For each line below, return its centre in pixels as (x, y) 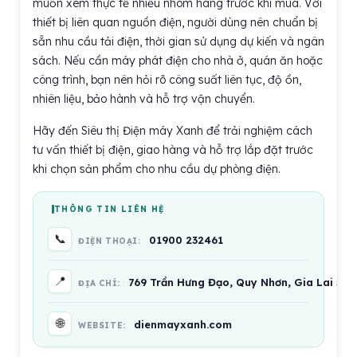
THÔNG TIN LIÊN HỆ (110, 209)
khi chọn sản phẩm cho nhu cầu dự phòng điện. (157, 169)
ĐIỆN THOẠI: (111, 241)
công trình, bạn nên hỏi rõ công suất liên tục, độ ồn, (167, 80)
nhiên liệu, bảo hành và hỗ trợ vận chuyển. (144, 99)
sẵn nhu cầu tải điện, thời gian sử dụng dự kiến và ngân (178, 41)
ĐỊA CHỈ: (101, 283)
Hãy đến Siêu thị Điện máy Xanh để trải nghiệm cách (173, 131)
